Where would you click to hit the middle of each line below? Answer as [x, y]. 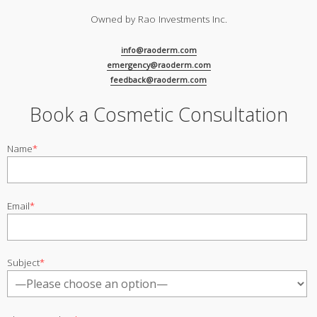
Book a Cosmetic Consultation [158, 115]
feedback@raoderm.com [158, 80]
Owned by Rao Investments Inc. [158, 19]
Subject [23, 263]
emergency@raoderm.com [158, 65]
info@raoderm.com [158, 50]
